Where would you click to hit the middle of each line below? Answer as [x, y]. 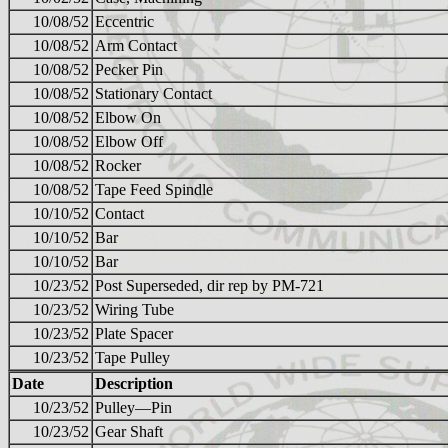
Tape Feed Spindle [154, 190]
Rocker [118, 166]
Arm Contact [136, 46]
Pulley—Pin [133, 408]
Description [134, 384]
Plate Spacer [134, 334]
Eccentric [124, 22]
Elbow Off [129, 142]
